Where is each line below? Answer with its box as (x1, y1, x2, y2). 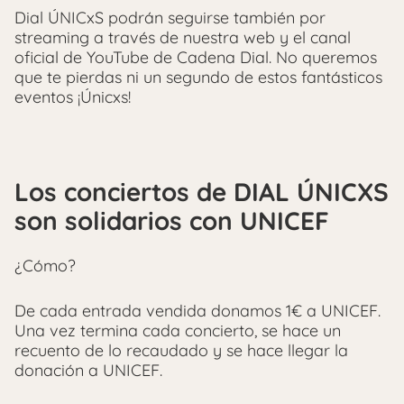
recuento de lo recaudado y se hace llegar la (14, 340, 348, 362)
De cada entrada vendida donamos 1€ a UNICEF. (14, 300, 381, 322)
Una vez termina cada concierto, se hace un (14, 320, 341, 342)
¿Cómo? (14, 255, 76, 277)
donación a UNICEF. (14, 360, 162, 381)
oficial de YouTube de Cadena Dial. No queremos (14, 46, 377, 68)
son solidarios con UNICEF (14, 204, 329, 236)
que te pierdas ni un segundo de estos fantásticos (14, 66, 382, 87)
